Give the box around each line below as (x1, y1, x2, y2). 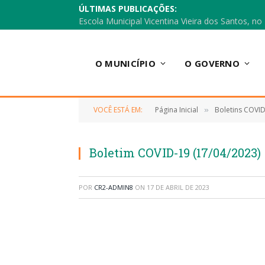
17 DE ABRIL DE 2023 (147, 183, 209, 192)
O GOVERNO (185, 57, 240, 69)
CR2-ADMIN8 (94, 183, 133, 192)
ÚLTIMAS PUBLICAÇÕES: (79, 3, 177, 14)
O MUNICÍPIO (95, 57, 156, 69)
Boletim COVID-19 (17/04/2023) (89, 145, 261, 160)
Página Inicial (155, 105, 198, 115)
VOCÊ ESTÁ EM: (93, 105, 143, 115)
